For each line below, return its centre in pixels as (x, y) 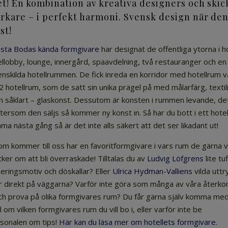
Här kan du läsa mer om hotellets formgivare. (138, 222)
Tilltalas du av (122, 158)
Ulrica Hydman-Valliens (152, 171)
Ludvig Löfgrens (175, 158)
